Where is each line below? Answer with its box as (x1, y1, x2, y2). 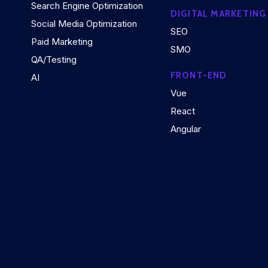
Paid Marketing (31, 36, 93, 48)
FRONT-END (170, 70, 227, 81)
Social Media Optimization (31, 18, 137, 30)
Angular (170, 123, 201, 135)
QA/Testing (31, 54, 77, 66)
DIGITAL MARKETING (170, 8, 267, 20)
